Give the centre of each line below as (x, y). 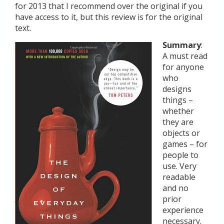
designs (177, 89)
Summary (182, 45)
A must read (185, 56)
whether (178, 111)
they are (178, 122)
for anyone (183, 67)
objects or (181, 133)
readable (179, 177)
